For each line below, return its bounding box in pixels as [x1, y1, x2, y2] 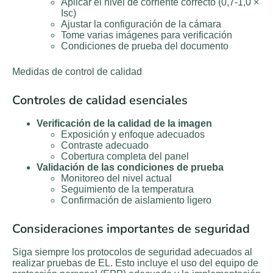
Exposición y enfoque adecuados [61, 129, 205, 140]
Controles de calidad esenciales [12, 92, 188, 109]
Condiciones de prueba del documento [61, 41, 229, 52]
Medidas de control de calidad [12, 66, 142, 77]
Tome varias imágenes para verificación [61, 30, 232, 41]
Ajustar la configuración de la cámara [61, 19, 221, 30]
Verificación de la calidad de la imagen [37, 118, 212, 129]
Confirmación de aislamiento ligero [61, 195, 211, 206]
